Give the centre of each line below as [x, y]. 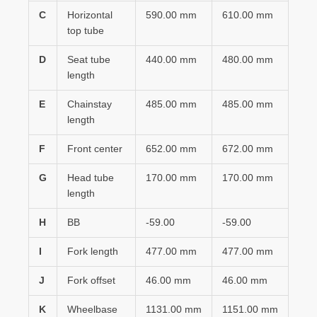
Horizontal [90, 16]
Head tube [90, 178]
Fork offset [91, 281]
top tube [85, 31]
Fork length [92, 252]
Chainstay [89, 105]
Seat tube [88, 60]
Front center [94, 149]
